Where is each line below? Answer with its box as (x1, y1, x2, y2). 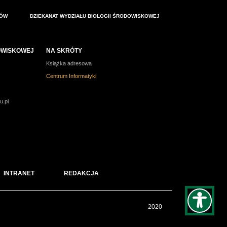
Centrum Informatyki (46, 73, 96, 79)
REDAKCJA (64, 170, 99, 177)
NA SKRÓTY (46, 47, 82, 54)
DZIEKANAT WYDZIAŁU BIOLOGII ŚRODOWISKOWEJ (30, 13, 160, 19)
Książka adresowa (46, 60, 92, 66)
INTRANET (4, 170, 34, 177)
